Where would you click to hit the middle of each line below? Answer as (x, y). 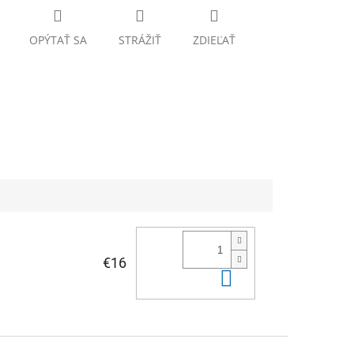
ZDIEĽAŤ (214, 40)
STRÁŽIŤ (139, 40)
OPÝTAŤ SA (58, 40)
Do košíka (280, 279)
